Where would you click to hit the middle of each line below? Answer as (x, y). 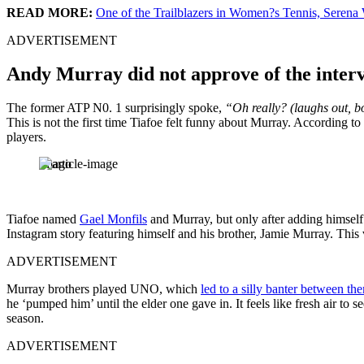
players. (26, 137)
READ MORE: (51, 12)
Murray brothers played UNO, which (104, 289)
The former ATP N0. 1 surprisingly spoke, (116, 108)
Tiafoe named (43, 219)
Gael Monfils (113, 219)
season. (25, 318)
